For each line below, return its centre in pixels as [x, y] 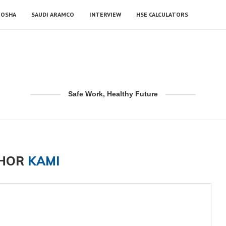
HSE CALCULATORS [162, 14]
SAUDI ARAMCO [53, 14]
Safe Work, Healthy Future [113, 94]
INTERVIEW [105, 14]
